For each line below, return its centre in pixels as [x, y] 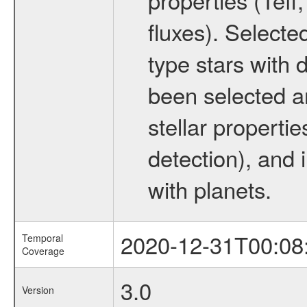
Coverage [43, 251]
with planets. [209, 189]
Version [38, 290]
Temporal [42, 238]
